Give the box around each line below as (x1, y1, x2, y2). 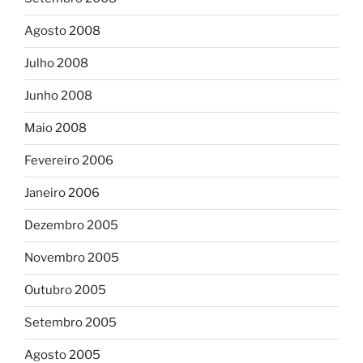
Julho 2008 (24, 56, 88, 71)
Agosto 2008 (24, 23, 100, 39)
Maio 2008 (24, 121, 87, 136)
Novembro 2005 (24, 250, 119, 266)
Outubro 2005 (24, 283, 106, 298)
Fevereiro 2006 (24, 153, 113, 169)
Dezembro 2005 (24, 218, 118, 233)
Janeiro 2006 (24, 186, 100, 201)
